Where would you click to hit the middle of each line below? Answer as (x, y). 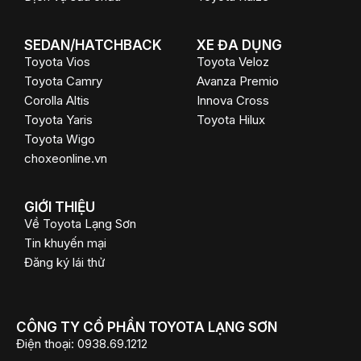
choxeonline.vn (66, 158)
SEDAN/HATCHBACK (93, 45)
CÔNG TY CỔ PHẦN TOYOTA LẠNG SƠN (147, 327)
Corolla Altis (57, 100)
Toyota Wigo (60, 139)
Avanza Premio (238, 81)
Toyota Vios (57, 62)
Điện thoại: (45, 344)
